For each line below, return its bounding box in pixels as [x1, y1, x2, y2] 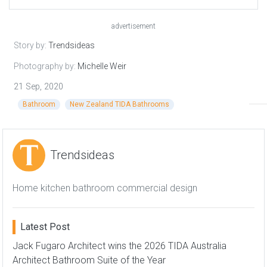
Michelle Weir [77, 61, 126, 71]
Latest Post [20, 221, 70, 232]
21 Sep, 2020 [14, 81, 63, 92]
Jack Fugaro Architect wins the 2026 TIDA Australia [13, 240, 226, 252]
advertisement [111, 21, 156, 30]
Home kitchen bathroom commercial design [13, 182, 197, 194]
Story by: [14, 40, 48, 50]
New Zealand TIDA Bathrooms [70, 100, 169, 108]
